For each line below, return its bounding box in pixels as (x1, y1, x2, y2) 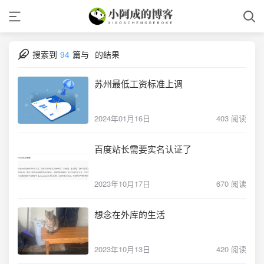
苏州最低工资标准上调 (94, 77, 183, 90)
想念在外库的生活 (94, 208, 165, 220)
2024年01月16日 (94, 113, 150, 124)
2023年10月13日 (94, 243, 150, 255)
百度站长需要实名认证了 (94, 143, 192, 155)
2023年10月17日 (94, 178, 150, 189)
